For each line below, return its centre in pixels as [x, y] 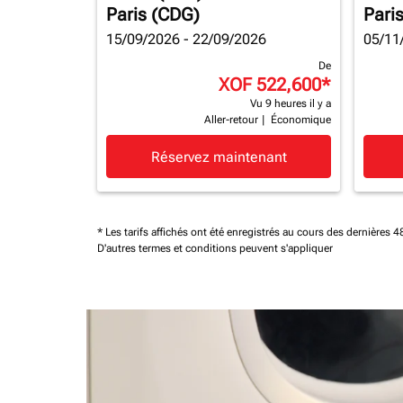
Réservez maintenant [219, 157]
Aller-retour [231, 120]
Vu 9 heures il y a [291, 103]
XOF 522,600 [270, 85]
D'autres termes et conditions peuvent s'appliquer [215, 248]
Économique [301, 120]
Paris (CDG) [153, 14]
